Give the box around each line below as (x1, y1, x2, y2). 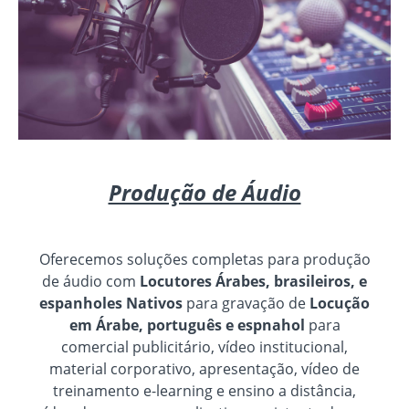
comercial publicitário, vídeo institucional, (61, 336, 348, 357)
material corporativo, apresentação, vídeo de (49, 358, 360, 379)
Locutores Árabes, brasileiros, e (140, 270, 367, 291)
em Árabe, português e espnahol (68, 314, 305, 335)
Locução (309, 292, 370, 313)
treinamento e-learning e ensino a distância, (53, 380, 356, 401)
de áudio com (42, 270, 140, 291)
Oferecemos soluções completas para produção (38, 248, 371, 269)
